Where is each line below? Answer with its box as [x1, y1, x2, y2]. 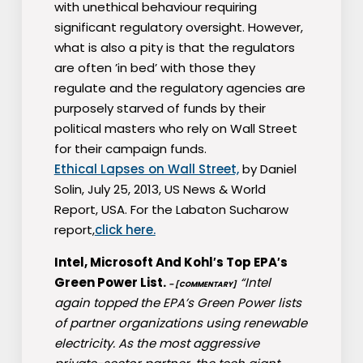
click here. [94, 221, 156, 239]
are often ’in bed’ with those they [53, 59, 255, 77]
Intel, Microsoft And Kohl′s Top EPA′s [53, 254, 288, 271]
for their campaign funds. [53, 140, 207, 158]
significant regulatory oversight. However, [53, 19, 303, 36]
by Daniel [238, 160, 297, 178]
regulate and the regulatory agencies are [53, 79, 305, 97]
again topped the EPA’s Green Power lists [53, 294, 301, 312]
